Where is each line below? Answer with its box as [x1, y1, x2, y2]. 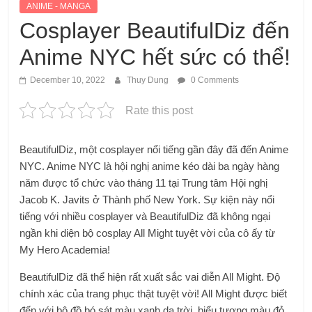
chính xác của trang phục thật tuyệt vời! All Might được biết [19, 287, 288, 299]
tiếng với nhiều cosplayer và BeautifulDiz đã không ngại [19, 210, 271, 222]
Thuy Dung [127, 75, 171, 85]
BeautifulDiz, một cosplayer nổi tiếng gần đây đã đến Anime [19, 143, 289, 155]
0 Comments [189, 75, 240, 85]
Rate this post [125, 104, 194, 116]
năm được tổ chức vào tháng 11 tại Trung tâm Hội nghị [19, 176, 268, 189]
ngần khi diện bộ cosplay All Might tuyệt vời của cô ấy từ [19, 226, 276, 239]
